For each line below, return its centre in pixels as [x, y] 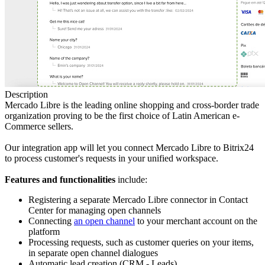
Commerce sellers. [39, 127]
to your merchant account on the [196, 221]
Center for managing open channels [95, 211]
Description [26, 95]
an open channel [104, 221]
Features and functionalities [60, 180]
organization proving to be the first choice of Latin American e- [122, 116]
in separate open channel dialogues [93, 253]
